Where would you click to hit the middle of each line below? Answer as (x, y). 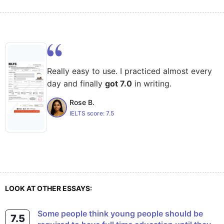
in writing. (152, 83)
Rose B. (82, 102)
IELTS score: (88, 113)
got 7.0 (118, 83)
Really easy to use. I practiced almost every (129, 71)
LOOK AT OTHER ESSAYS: (48, 188)
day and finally (76, 83)
